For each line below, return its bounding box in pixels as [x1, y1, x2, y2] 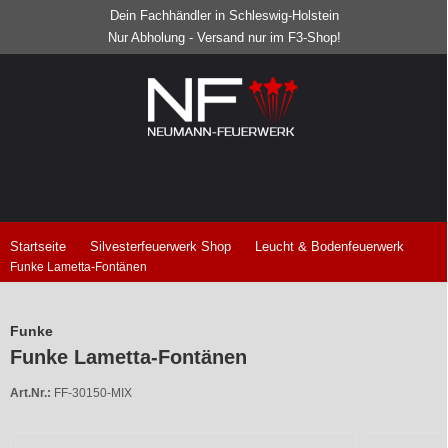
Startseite [10, 239, 66, 255]
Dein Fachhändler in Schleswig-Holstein [109, 7, 339, 23]
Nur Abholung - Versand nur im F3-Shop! [107, 29, 341, 45]
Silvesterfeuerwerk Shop [90, 239, 231, 255]
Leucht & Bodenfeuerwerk [255, 239, 404, 255]
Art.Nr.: [10, 386, 51, 401]
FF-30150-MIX [54, 386, 132, 401]
